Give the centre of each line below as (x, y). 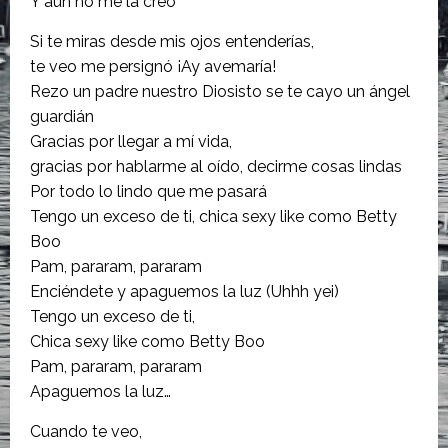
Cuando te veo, (86, 432)
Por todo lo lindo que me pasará (148, 192)
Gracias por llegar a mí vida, (131, 142)
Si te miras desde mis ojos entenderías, (172, 42)
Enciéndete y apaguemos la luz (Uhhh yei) (184, 292)
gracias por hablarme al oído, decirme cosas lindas (216, 167)
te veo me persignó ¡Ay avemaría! (153, 67)
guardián (62, 117)
